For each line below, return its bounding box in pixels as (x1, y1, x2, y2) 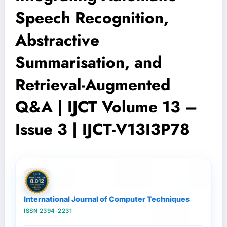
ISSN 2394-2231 (24, 207, 72, 215)
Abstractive (15, 28, 99, 52)
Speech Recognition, (15, 6, 169, 30)
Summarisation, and (15, 51, 162, 74)
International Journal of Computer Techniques (24, 195, 190, 204)
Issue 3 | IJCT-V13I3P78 (15, 118, 190, 141)
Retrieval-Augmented (15, 73, 170, 97)
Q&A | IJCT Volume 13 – (15, 95, 198, 119)
